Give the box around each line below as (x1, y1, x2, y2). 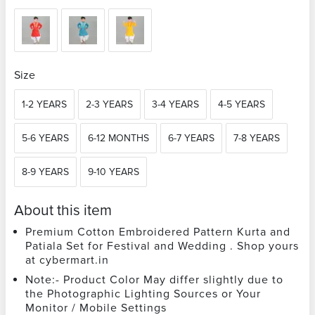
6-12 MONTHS (88, 132, 149, 145)
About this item (14, 202, 112, 220)
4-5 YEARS (218, 98, 265, 111)
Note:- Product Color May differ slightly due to (25, 273, 283, 288)
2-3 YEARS (86, 98, 133, 111)
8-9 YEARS (22, 166, 69, 179)
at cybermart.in (25, 253, 109, 268)
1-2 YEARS (22, 98, 67, 111)
